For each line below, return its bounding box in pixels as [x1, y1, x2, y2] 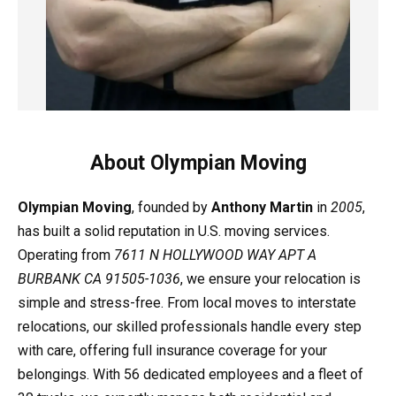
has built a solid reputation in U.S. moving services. [18, 222, 330, 240]
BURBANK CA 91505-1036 [18, 270, 180, 287]
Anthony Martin [211, 198, 313, 216]
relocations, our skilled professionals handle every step [18, 317, 362, 335]
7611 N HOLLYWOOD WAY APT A [114, 246, 316, 263]
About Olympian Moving [89, 150, 307, 175]
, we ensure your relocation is [180, 270, 361, 287]
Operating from [18, 246, 114, 263]
